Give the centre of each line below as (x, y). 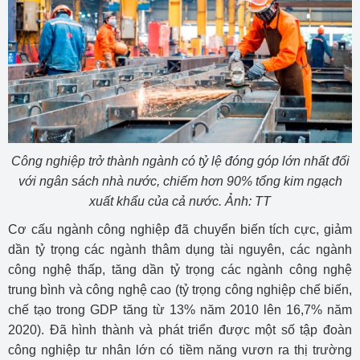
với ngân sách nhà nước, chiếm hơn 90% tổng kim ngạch (180, 182)
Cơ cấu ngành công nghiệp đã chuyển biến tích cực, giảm (180, 230)
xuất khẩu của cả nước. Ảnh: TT (180, 202)
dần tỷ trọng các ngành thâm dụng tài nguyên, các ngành (180, 250)
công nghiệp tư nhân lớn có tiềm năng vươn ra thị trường (180, 350)
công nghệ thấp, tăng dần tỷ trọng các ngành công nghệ (180, 270)
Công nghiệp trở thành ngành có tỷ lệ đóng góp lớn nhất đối (180, 162)
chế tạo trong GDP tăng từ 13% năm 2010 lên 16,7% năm (180, 310)
